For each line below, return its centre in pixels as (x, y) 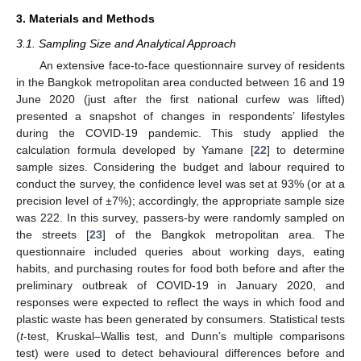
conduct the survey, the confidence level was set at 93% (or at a (180, 183)
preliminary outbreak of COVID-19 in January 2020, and (180, 285)
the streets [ (53, 234)
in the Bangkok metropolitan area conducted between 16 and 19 (180, 82)
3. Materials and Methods (85, 18)
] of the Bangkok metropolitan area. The (224, 234)
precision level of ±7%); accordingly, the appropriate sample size (180, 200)
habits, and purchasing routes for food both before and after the (180, 268)
